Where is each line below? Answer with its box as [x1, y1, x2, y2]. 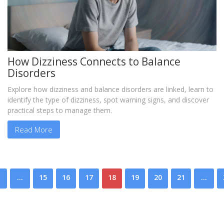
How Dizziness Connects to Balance [7, 54, 180, 69]
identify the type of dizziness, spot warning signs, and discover [7, 95, 209, 105]
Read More [15, 124, 52, 134]
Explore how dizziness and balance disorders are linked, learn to [7, 84, 213, 94]
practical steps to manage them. [7, 105, 112, 115]
